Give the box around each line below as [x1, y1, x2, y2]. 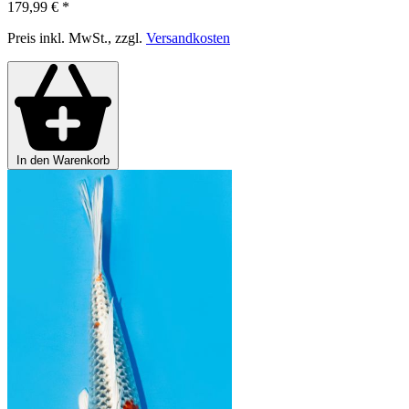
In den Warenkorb [16, 152, 110, 167]
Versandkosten [146, 30, 230, 47]
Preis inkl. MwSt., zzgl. [7, 30, 146, 47]
